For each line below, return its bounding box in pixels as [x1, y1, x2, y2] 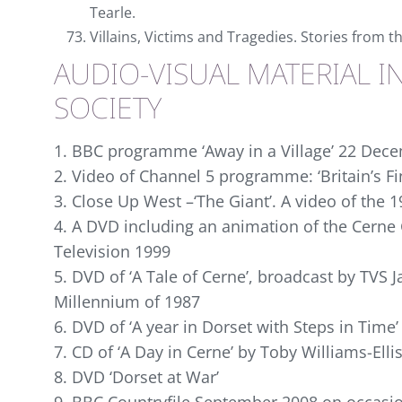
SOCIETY [54, 87, 162, 127]
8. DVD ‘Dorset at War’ [54, 365, 219, 388]
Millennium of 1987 [54, 290, 200, 312]
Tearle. [90, 2, 135, 22]
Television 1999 [54, 240, 170, 262]
